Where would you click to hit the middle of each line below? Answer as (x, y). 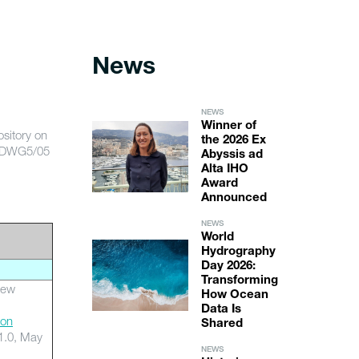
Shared (222, 324)
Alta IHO (224, 169)
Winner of (228, 126)
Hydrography (238, 252)
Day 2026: (228, 266)
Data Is (221, 310)
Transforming (239, 281)
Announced (234, 198)
